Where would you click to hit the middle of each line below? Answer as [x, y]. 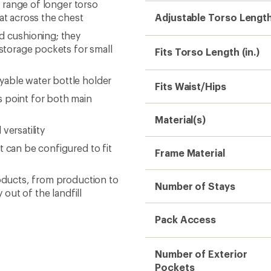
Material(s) [181, 119]
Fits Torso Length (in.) [207, 52]
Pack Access [186, 219]
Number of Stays [195, 186]
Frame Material [190, 153]
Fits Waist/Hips [191, 86]
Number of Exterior [201, 254]
